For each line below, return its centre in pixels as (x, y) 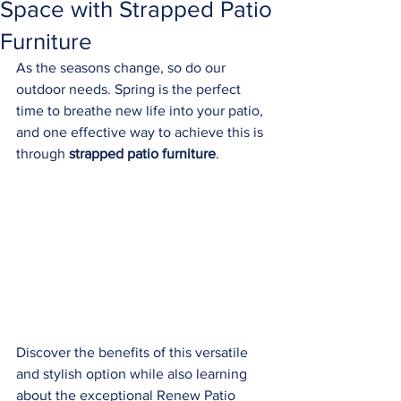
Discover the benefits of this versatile (134, 352)
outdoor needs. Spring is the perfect (130, 89)
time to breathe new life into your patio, (141, 111)
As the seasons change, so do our (123, 68)
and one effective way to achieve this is (141, 132)
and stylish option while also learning (133, 373)
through (43, 154)
